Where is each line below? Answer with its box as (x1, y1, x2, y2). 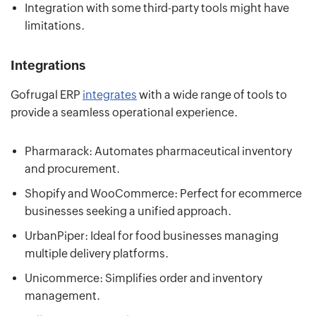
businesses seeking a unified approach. (25, 204, 231, 218)
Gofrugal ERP (11, 87, 83, 102)
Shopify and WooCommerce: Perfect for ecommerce (25, 186, 302, 200)
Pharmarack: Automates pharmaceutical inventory (25, 144, 292, 158)
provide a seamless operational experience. (11, 105, 238, 119)
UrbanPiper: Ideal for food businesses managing (25, 229, 279, 243)
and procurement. (25, 162, 120, 176)
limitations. (25, 18, 85, 32)
